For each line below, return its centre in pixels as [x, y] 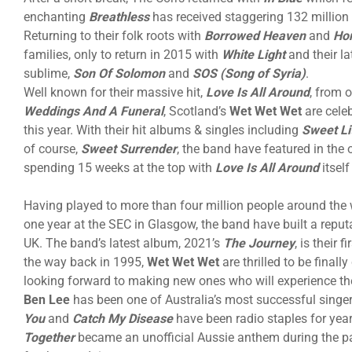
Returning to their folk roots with [114, 35]
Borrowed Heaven [255, 35]
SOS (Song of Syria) [249, 73]
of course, [52, 148]
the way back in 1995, [85, 262]
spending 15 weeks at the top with [119, 167]
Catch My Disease [123, 318]
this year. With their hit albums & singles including [163, 130]
